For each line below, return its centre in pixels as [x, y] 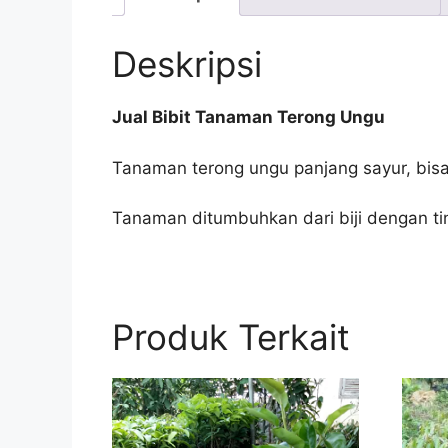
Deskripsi [187, 64]
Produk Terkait [231, 336]
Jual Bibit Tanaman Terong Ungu [250, 117]
